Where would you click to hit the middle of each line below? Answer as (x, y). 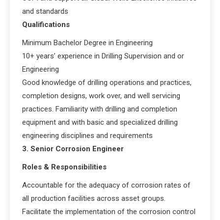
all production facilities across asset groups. (94, 198)
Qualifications (46, 24)
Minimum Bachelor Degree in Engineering (87, 42)
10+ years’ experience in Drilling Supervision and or (103, 56)
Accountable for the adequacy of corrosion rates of (106, 185)
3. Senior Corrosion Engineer (73, 149)
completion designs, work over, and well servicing (101, 96)
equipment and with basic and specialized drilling (100, 122)
